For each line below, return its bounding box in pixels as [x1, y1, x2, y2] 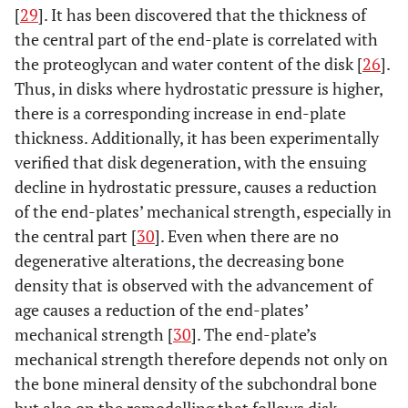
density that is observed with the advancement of [15, 273, 372, 296]
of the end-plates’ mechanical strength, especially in [15, 199, 392, 222]
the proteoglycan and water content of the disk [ [15, 52, 362, 75]
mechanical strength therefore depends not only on [15, 347, 388, 370]
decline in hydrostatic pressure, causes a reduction [15, 175, 377, 198]
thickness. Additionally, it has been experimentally [15, 126, 379, 148]
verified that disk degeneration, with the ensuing [15, 150, 366, 173]
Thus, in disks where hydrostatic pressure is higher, [15, 76, 382, 99]
